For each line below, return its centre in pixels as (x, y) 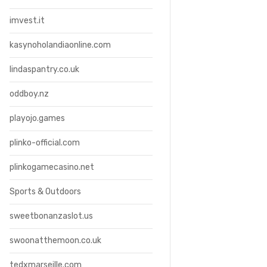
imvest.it (27, 21)
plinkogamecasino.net (52, 167)
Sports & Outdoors (45, 192)
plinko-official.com (45, 143)
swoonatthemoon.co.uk (55, 240)
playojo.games (37, 118)
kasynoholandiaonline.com (60, 45)
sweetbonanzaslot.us (51, 216)
